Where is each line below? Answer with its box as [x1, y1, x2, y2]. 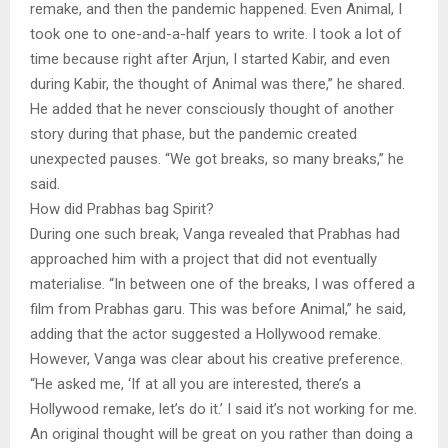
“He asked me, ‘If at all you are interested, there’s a [30, 374, 361, 393]
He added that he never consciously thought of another [30, 99, 394, 118]
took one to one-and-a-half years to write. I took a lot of [30, 24, 402, 43]
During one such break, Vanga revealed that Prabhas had [30, 224, 400, 243]
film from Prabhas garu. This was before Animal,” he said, [30, 299, 406, 318]
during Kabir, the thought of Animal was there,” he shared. [30, 74, 405, 93]
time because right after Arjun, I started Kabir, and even [30, 49, 390, 68]
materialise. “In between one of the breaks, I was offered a [30, 274, 415, 293]
